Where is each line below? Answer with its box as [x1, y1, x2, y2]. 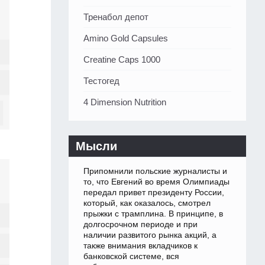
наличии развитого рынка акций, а [83, 230, 216, 240]
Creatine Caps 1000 [83, 54, 160, 65]
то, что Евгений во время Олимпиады [83, 177, 230, 187]
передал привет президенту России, [83, 188, 224, 198]
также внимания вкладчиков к [83, 241, 198, 251]
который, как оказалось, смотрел [83, 198, 211, 208]
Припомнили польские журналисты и [83, 166, 227, 176]
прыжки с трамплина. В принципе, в [83, 209, 223, 219]
